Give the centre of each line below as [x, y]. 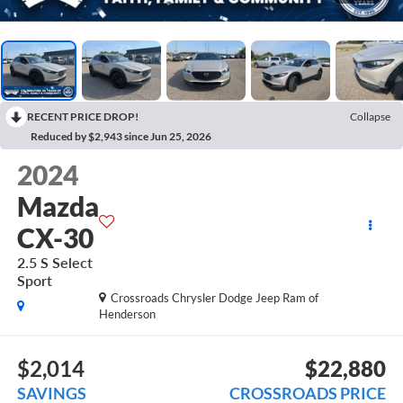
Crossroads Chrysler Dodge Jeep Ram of [215, 298]
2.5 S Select [54, 263]
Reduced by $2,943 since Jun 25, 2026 [121, 136]
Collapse [370, 116]
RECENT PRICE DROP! [83, 116]
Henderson [127, 314]
